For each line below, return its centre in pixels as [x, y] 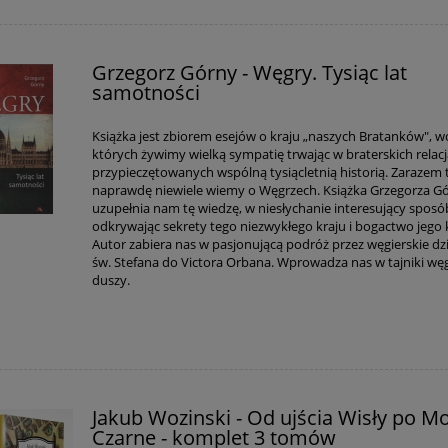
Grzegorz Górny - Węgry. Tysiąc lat [250, 72]
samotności [146, 92]
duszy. [111, 279]
